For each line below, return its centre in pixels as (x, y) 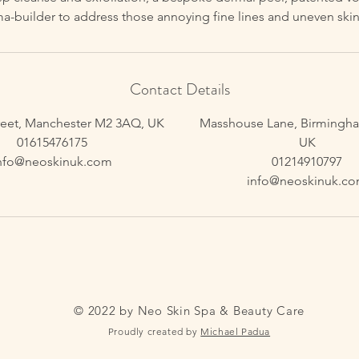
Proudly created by (154, 331)
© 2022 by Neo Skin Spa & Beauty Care (189, 311)
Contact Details (179, 89)
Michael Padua (236, 331)
